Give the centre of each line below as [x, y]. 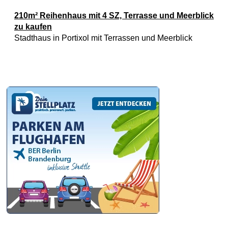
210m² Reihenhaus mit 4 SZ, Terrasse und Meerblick [114, 16]
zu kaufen [33, 27]
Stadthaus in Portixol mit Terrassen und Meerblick [103, 38]
